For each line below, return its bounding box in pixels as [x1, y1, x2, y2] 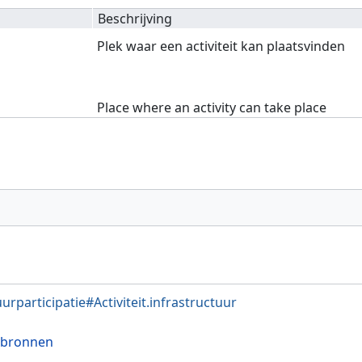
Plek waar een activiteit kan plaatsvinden [97, 37, 346, 56]
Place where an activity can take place [97, 99, 327, 117]
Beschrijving [98, 10, 173, 28]
